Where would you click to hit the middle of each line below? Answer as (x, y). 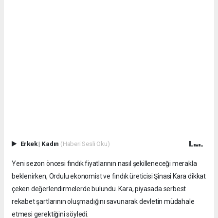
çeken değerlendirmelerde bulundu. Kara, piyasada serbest (99, 189)
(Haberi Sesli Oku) (85, 144)
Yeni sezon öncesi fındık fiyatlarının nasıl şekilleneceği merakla (104, 164)
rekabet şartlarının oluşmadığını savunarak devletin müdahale (103, 202)
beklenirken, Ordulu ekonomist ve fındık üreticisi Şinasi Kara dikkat (109, 176)
